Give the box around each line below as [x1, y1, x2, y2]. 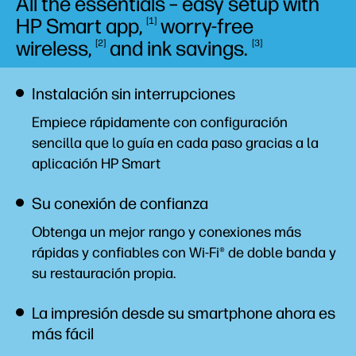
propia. [133, 265, 176, 282]
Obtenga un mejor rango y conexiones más [32, 223, 301, 241]
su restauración [32, 265, 133, 282]
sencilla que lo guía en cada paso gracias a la [32, 134, 319, 152]
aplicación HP [32, 155, 122, 172]
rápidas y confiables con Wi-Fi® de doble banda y [32, 244, 336, 261]
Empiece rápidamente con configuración [32, 114, 288, 131]
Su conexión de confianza [32, 194, 208, 213]
